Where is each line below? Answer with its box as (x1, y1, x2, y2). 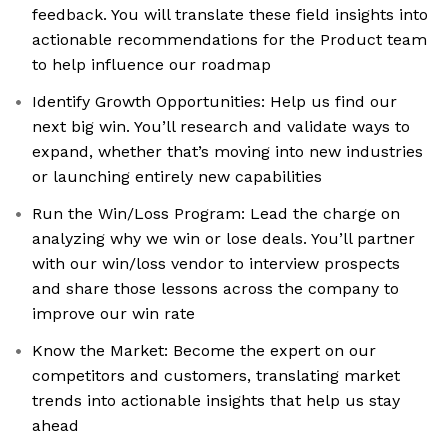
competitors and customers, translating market (32, 366, 400, 386)
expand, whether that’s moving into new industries (32, 142, 423, 162)
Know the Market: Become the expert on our (32, 341, 376, 361)
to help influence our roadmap (32, 55, 271, 75)
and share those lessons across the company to (32, 279, 399, 299)
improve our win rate (32, 304, 195, 324)
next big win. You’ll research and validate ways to (32, 117, 410, 137)
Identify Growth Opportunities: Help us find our (32, 92, 397, 112)
